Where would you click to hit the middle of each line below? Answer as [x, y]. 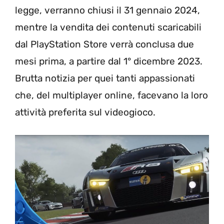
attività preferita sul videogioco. [85, 112]
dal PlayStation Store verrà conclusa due [104, 44]
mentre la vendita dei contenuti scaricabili [108, 27]
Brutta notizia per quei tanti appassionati [105, 78]
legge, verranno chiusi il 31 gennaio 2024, [107, 10]
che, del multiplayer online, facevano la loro [111, 95]
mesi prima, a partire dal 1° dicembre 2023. [109, 61]
